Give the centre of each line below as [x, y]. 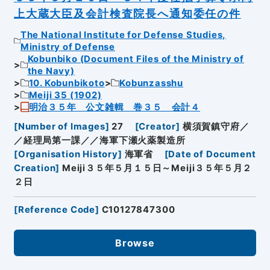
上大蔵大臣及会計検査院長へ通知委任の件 [127, 14]
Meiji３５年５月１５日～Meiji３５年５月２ [157, 168]
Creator [158, 127]
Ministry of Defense [67, 47]
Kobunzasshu [152, 83]
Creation [35, 168]
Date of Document [212, 155]
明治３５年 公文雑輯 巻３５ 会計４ [115, 107]
